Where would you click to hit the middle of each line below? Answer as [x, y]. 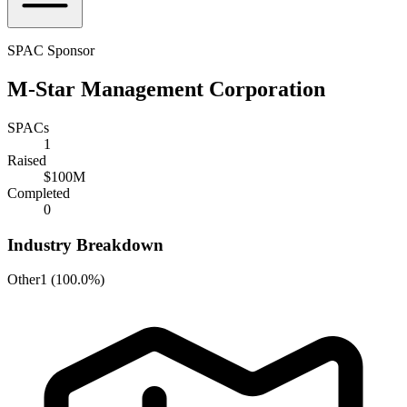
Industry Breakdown [85, 244]
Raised [27, 160]
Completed [39, 193]
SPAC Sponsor [51, 50]
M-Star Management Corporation [166, 89]
